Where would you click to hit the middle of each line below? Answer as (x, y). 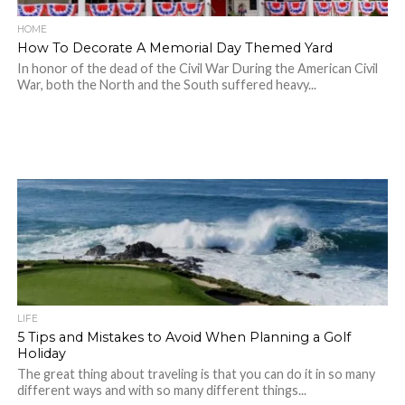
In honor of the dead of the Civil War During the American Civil (197, 68)
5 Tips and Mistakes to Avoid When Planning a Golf (184, 337)
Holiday (41, 353)
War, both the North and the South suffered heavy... (166, 85)
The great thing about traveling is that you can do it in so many (196, 374)
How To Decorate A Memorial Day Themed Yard (174, 48)
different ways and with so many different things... (161, 390)
